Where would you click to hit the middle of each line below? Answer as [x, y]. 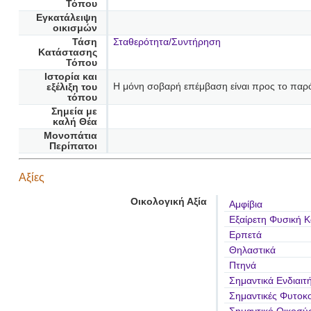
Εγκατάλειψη [66, 18]
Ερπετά [245, 235]
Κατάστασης [67, 53]
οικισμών [75, 28]
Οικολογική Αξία [168, 202]
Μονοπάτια [70, 136]
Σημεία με [74, 112]
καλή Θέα [75, 122]
